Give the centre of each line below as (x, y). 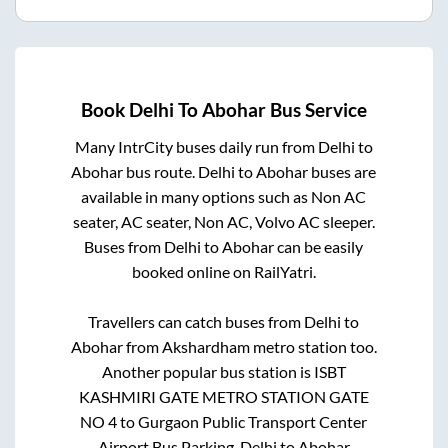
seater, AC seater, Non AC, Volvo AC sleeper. (223, 222)
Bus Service (316, 110)
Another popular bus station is (207, 372)
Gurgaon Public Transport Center (253, 422)
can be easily (319, 247)
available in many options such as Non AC (224, 197)
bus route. (161, 172)
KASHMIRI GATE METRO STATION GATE (223, 397)
